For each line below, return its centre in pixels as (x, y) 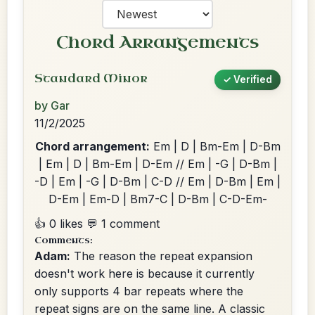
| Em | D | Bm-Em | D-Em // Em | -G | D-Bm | (157, 164)
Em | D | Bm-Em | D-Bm (215, 146)
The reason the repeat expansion (161, 256)
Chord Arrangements (157, 42)
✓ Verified (247, 79)
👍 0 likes (59, 224)
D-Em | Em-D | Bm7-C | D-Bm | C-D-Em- (157, 199)
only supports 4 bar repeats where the (139, 291)
